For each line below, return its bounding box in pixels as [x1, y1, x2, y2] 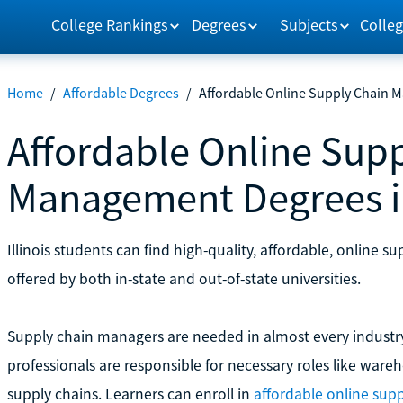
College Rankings [50, 13, 168, 35]
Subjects [280, 13, 339, 35]
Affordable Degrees [62, 84, 179, 102]
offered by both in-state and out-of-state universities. [6, 268, 361, 289]
